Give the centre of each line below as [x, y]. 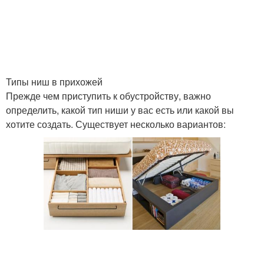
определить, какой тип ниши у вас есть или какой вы [120, 110]
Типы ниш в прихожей [54, 82]
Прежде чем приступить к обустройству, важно [108, 96]
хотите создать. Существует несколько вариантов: [116, 124]
